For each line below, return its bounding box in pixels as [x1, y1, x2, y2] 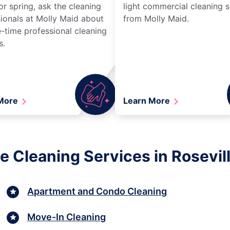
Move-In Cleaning [27, 212, 106, 223]
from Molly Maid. [123, 13, 189, 24]
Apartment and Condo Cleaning [27, 186, 167, 197]
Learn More [123, 95, 172, 106]
